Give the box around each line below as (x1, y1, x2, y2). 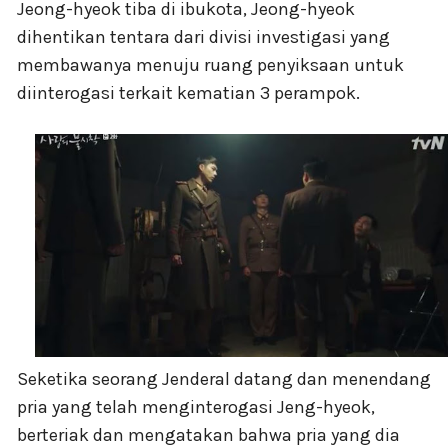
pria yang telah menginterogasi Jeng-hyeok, (17, 395, 375, 418)
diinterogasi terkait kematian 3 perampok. (17, 81, 360, 104)
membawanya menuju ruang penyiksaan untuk (17, 53, 404, 76)
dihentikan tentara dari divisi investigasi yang (17, 25, 390, 48)
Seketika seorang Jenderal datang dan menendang (17, 367, 431, 390)
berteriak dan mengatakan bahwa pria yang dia (17, 423, 400, 446)
